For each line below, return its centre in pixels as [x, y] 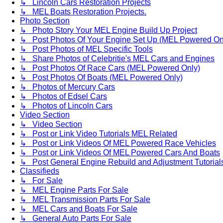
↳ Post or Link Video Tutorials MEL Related [99, 133]
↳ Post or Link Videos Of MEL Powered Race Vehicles [118, 143]
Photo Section [45, 20]
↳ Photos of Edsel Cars [63, 96]
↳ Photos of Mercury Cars [67, 87]
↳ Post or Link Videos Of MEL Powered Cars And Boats [120, 152]
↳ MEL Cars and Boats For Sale [79, 209]
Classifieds [40, 171]
